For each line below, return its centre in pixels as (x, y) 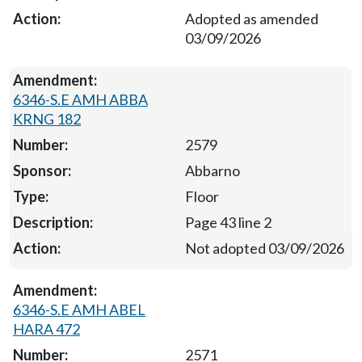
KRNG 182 (47, 118)
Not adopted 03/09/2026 (265, 248)
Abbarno (212, 170)
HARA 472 (46, 328)
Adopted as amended (252, 18)
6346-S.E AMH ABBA (80, 99)
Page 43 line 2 (228, 222)
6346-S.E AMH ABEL (79, 309)
